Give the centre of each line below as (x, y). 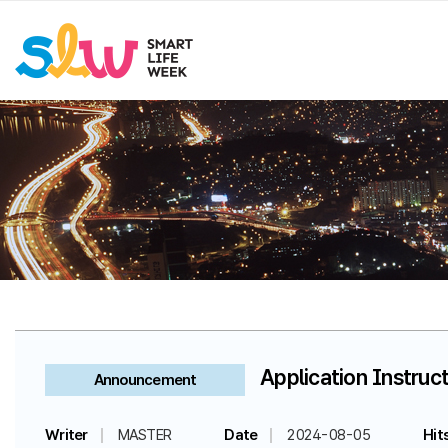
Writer (66, 435)
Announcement (145, 380)
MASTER (144, 435)
